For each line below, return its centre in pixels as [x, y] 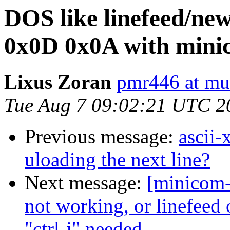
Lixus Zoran [58, 82]
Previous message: [102, 137]
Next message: [86, 183]
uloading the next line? [117, 160]
